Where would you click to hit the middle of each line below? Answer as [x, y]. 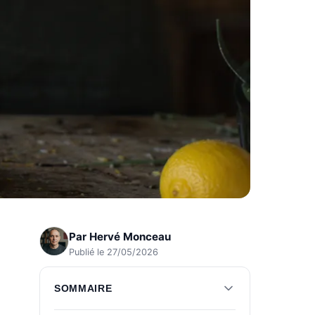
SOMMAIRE [83, 288]
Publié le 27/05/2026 [114, 252]
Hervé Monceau [130, 236]
